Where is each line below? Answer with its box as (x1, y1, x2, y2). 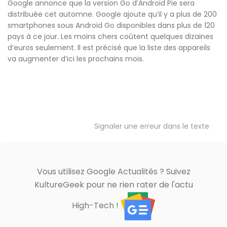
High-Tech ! (72, 200, 121, 212)
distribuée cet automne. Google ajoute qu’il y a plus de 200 (8, 9, 217, 19)
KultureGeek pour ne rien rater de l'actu (34, 178, 193, 191)
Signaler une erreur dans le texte (94, 121, 209, 131)
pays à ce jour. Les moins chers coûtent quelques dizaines (8, 31, 213, 42)
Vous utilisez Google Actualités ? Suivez (36, 165, 191, 177)
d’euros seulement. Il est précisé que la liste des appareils (8, 42, 210, 53)
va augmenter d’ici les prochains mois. (8, 53, 144, 64)
